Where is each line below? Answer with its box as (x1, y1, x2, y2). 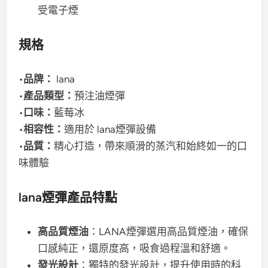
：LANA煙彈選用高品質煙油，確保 (89, 226, 249, 237)
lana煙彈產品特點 (19, 190, 118, 205)
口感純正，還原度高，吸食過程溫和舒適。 (38, 242, 232, 254)
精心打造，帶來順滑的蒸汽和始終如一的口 (54, 140, 248, 152)
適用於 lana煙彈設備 (64, 123, 157, 135)
